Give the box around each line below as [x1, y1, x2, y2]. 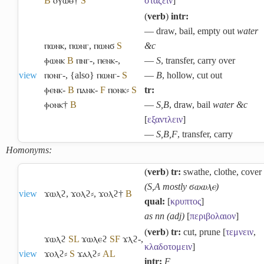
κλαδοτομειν [144, 241, 192, 252]
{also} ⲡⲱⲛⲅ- [70, 70, 120, 80]
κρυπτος [170, 196, 201, 206]
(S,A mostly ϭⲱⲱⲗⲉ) [144, 181, 219, 192]
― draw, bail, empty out [144, 25, 237, 36]
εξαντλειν [147, 114, 183, 124]
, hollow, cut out [162, 70, 222, 80]
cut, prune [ [181, 226, 226, 237]
